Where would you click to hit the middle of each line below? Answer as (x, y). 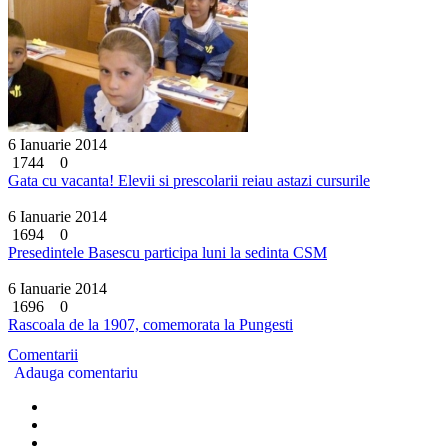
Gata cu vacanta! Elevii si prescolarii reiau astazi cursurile (189, 180)
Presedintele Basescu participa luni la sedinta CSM (167, 252)
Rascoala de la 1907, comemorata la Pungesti (150, 324)
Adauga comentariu (76, 372)
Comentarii (43, 354)
